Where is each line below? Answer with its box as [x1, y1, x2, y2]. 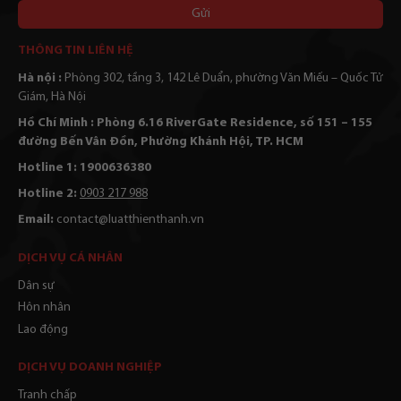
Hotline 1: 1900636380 [18, 160, 151, 175]
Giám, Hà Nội [18, 90, 86, 104]
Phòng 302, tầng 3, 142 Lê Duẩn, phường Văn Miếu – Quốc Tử [62, 71, 383, 85]
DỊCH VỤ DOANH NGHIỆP [18, 360, 162, 374]
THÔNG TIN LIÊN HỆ [18, 43, 133, 57]
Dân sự [18, 278, 55, 293]
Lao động [18, 322, 68, 337]
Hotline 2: [18, 186, 80, 200]
